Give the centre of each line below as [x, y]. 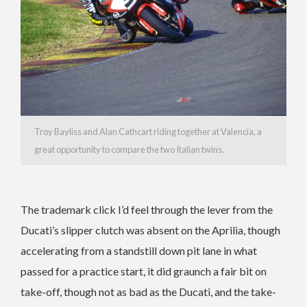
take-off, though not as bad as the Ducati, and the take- [148, 292]
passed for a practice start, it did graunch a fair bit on [144, 271]
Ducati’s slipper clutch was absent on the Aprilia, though [150, 230]
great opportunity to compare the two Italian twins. [129, 150]
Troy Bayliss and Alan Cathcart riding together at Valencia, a [148, 132]
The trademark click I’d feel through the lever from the [147, 210]
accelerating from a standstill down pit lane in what [139, 251]
